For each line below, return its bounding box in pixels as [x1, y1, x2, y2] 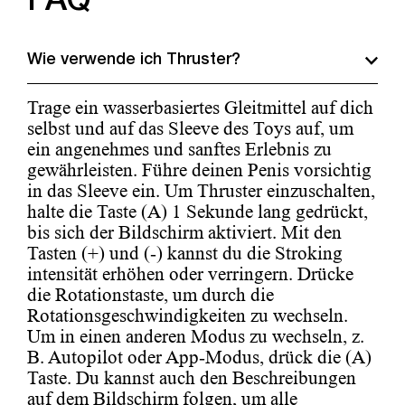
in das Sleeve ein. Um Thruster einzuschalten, [27, 179, 375, 202]
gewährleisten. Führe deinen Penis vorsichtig [27, 158, 372, 181]
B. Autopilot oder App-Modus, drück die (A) [27, 345, 372, 368]
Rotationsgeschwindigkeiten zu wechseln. [27, 304, 348, 326]
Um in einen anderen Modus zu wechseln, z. [27, 325, 364, 347]
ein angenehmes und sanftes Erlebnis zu [27, 137, 332, 160]
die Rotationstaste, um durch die [27, 283, 274, 306]
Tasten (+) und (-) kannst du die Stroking [27, 241, 343, 264]
